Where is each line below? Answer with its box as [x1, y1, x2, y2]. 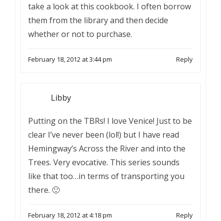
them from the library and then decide [28, 15, 168, 26]
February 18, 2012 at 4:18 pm [28, 211, 112, 220]
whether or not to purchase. [28, 29, 132, 39]
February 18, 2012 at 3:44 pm [28, 55, 112, 64]
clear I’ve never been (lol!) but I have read [28, 129, 179, 140]
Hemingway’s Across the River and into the [28, 143, 185, 154]
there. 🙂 [28, 184, 60, 195]
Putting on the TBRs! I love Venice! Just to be [28, 115, 192, 126]
